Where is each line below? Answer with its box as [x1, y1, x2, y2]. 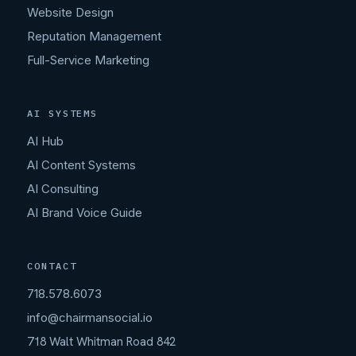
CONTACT [27, 260, 77, 273]
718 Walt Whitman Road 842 [27, 334, 176, 350]
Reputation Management [27, 29, 161, 44]
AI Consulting [27, 181, 99, 197]
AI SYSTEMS [27, 107, 99, 120]
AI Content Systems [27, 157, 136, 173]
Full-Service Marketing [27, 52, 149, 68]
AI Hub [27, 133, 64, 149]
